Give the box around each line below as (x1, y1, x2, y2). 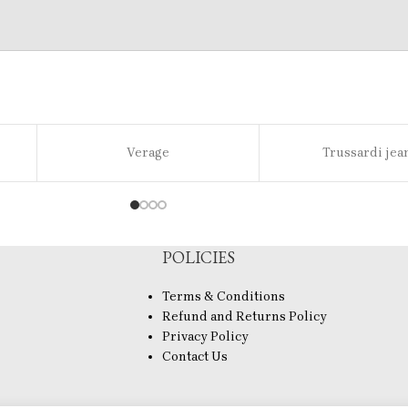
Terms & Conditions (161, 289, 285, 305)
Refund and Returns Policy (161, 309, 327, 325)
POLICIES (161, 247, 235, 269)
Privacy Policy (161, 329, 249, 345)
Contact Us (161, 349, 228, 365)
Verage (127, 145, 169, 161)
